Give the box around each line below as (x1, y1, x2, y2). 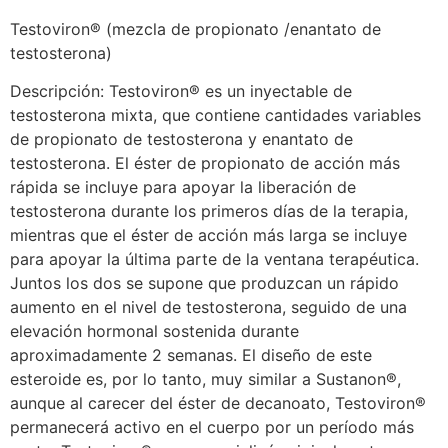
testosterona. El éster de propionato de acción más (10, 153, 400, 174)
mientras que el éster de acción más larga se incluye (10, 225, 407, 246)
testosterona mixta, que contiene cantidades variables (10, 105, 421, 126)
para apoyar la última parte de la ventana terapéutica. (10, 249, 419, 270)
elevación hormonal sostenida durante (10, 321, 299, 342)
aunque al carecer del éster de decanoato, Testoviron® (10, 393, 426, 414)
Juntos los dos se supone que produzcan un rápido (10, 273, 399, 294)
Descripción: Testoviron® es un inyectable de (10, 81, 352, 102)
